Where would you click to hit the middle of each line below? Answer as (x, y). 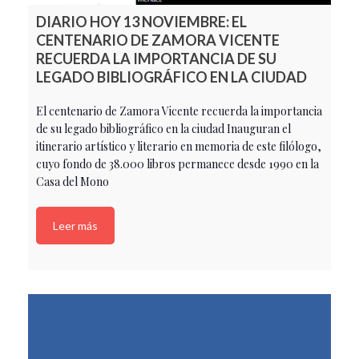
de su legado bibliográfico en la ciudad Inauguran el (163, 129)
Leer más (75, 226)
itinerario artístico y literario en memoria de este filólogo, (179, 147)
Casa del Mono (73, 182)
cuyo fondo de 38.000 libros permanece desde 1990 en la (177, 164)
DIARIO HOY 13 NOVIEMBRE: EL (141, 22)
